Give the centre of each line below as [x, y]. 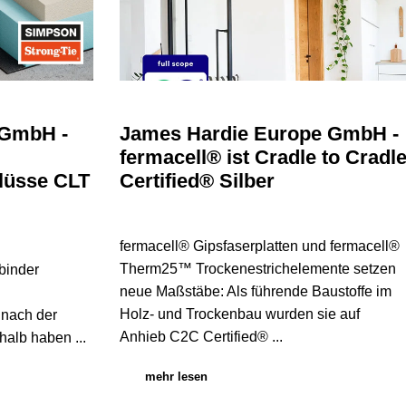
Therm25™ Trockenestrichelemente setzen [257, 269]
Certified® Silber [197, 181]
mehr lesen [176, 377]
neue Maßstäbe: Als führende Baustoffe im [255, 292]
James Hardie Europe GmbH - [259, 134]
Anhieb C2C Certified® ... [201, 337]
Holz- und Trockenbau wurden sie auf [239, 314]
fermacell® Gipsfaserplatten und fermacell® [259, 246]
